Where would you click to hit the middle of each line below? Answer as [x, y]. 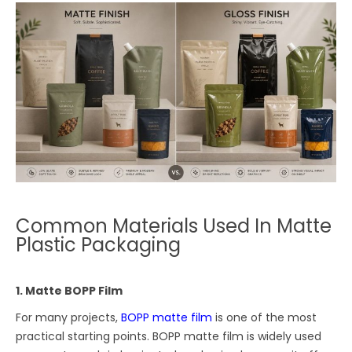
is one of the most [265, 318]
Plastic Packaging [99, 245]
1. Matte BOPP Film [70, 291]
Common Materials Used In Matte [174, 226]
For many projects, [69, 318]
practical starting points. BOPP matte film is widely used [169, 337]
